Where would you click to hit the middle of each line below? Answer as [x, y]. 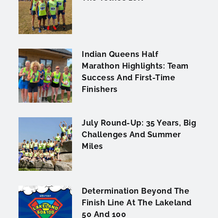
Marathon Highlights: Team [135, 66]
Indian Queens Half [120, 54]
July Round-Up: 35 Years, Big [139, 123]
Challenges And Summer [131, 134]
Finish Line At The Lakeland [137, 203]
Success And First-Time [129, 78]
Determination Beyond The [136, 191]
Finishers [100, 90]
